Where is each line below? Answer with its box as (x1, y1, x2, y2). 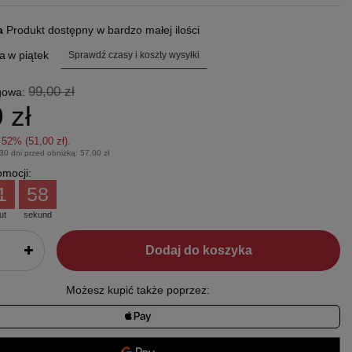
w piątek (7, 49, 49, 62)
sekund (23, 210, 52, 220)
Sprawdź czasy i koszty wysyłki (68, 49, 200, 60)
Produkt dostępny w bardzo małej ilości (5, 24, 200, 37)
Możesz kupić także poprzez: (65, 284, 210, 297)
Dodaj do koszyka (145, 244, 252, 258)
